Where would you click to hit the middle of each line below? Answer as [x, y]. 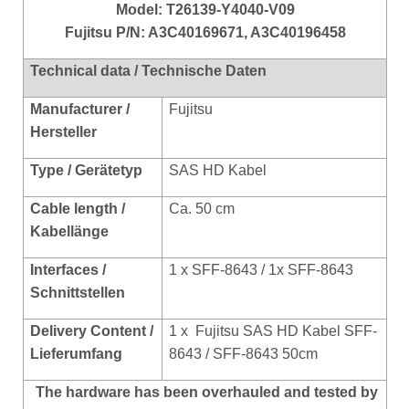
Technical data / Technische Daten [148, 70]
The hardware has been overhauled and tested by [207, 392]
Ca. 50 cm [202, 208]
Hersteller [63, 131]
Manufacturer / [80, 109]
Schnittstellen [78, 292]
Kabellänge [69, 231]
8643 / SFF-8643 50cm [245, 353]
